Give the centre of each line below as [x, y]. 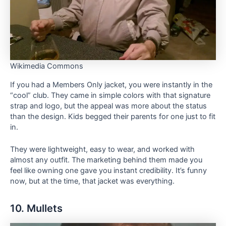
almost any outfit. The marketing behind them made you [106, 160]
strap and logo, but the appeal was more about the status [108, 106]
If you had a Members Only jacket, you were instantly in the [111, 84]
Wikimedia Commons [47, 66]
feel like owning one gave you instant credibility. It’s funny [108, 170]
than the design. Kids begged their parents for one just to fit [113, 116]
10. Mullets [36, 208]
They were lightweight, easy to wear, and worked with [102, 149]
